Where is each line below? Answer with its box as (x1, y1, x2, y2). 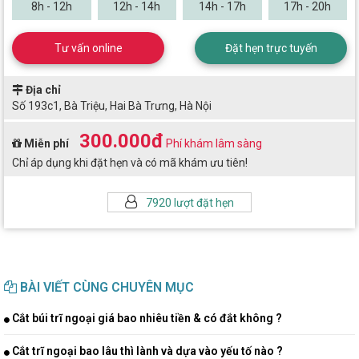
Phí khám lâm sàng (163, 137, 262, 151)
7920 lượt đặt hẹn (143, 196, 234, 209)
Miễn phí (22, 137, 71, 151)
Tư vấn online (54, 42, 123, 55)
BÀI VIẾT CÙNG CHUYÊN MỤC (17, 280, 194, 296)
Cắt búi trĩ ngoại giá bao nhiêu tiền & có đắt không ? (10, 312, 282, 325)
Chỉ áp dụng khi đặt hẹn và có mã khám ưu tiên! (12, 156, 248, 170)
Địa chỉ (23, 83, 61, 97)
